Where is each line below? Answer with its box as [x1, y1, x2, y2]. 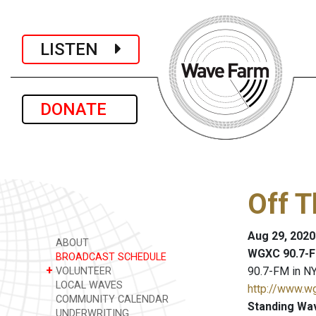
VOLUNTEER [53, 265, 111, 277]
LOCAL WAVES [53, 279, 123, 291]
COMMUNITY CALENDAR [53, 293, 169, 305]
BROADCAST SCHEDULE [53, 251, 166, 263]
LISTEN [40, 39, 115, 59]
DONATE [40, 99, 119, 119]
